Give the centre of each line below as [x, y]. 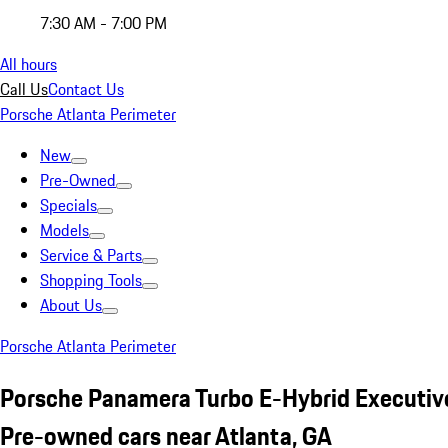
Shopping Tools [91, 280]
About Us [71, 305]
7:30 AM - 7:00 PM [103, 23]
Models [64, 230]
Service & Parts [91, 255]
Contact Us [86, 89]
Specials [68, 205]
